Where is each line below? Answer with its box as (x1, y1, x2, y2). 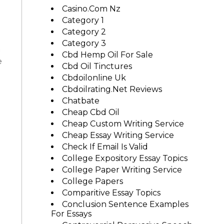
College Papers (61, 176, 123, 186)
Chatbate (61, 96, 99, 105)
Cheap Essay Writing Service (61, 130, 174, 140)
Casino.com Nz (61, 4, 120, 13)
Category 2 (61, 27, 106, 36)
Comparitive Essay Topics (61, 188, 160, 197)
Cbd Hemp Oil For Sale (61, 50, 153, 59)
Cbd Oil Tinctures (61, 61, 132, 71)
